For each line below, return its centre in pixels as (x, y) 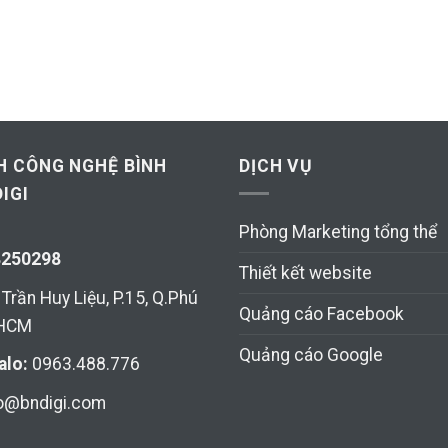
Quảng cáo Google (311, 355)
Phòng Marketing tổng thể (338, 232)
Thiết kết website (305, 273)
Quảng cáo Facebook (321, 314)
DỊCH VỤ (276, 165)
